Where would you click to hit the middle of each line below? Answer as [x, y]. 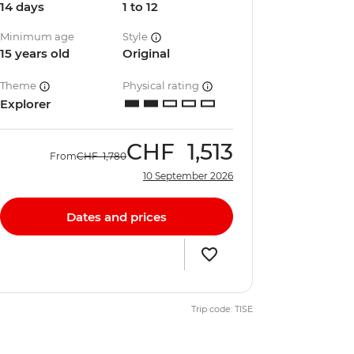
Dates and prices [117, 217]
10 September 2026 [188, 176]
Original [147, 53]
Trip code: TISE [222, 309]
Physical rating [162, 85]
